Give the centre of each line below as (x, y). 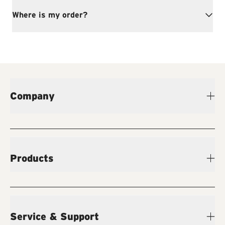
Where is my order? (50, 15)
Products (32, 158)
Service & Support (54, 216)
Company (32, 96)
